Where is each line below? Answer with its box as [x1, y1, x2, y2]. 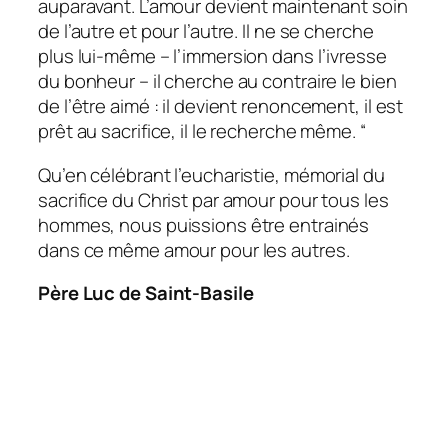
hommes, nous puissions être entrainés [38, 211, 370, 238]
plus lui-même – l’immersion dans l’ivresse [38, 43, 387, 70]
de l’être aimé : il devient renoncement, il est [38, 93, 404, 120]
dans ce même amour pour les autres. [38, 236, 350, 263]
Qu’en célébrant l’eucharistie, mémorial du [38, 161, 385, 188]
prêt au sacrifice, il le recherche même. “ [38, 118, 366, 145]
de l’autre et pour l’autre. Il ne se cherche [38, 18, 374, 45]
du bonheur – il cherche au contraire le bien [38, 68, 397, 95]
